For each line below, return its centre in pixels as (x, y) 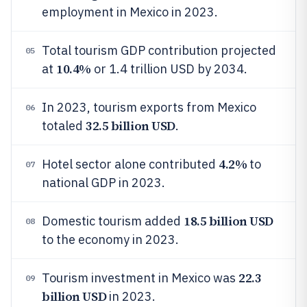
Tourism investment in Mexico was (140, 278)
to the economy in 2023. (110, 240)
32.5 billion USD (131, 126)
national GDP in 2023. (103, 183)
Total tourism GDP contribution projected (159, 50)
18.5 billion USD (229, 221)
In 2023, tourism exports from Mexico (149, 107)
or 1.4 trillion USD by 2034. (169, 69)
